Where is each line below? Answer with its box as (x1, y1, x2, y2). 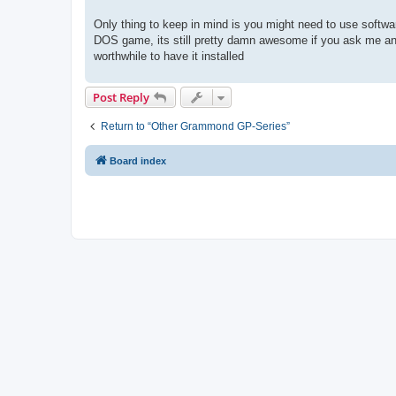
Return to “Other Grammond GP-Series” (101, 119, 290, 133)
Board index (110, 155, 166, 166)
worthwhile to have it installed (94, 49, 244, 63)
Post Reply (93, 88, 149, 105)
